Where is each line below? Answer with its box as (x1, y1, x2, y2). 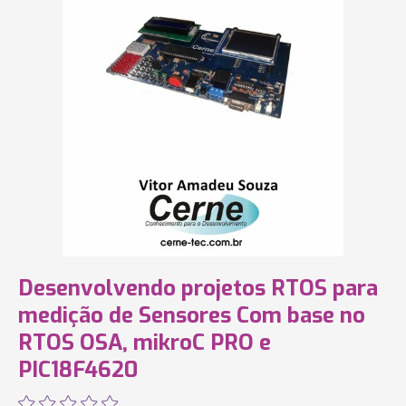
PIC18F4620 (18, 355, 138, 384)
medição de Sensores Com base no (18, 301, 365, 330)
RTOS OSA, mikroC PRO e (18, 328, 271, 357)
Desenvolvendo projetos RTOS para (18, 274, 378, 303)
